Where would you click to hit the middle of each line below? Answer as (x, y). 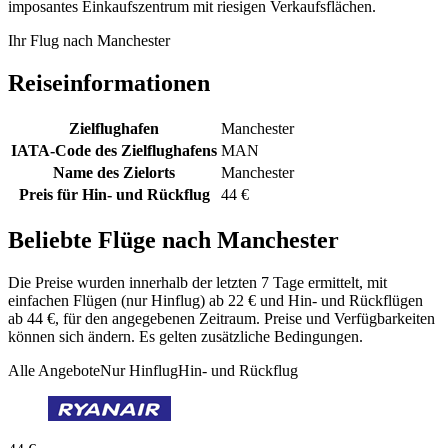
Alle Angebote (54, 371)
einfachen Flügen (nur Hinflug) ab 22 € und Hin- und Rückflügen (215, 301)
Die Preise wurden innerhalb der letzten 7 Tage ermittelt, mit (197, 283)
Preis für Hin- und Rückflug (114, 195)
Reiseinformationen (109, 83)
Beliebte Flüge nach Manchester (173, 240)
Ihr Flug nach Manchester (89, 41)
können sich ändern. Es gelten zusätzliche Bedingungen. (185, 337)
